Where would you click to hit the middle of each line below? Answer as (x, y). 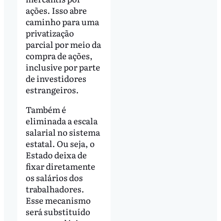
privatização (50, 33)
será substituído (58, 211)
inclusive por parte (63, 67)
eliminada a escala (61, 120)
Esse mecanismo (58, 200)
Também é (46, 109)
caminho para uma (62, 21)
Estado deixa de (56, 154)
